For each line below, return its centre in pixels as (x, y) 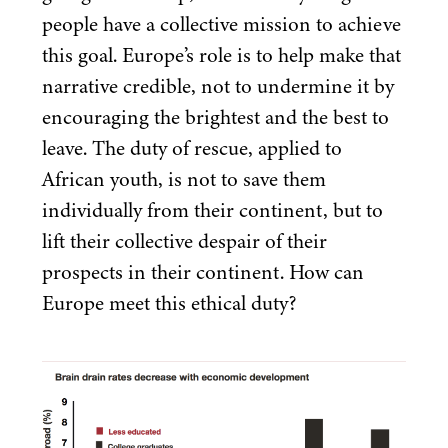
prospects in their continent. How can (203, 271)
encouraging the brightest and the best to (215, 116)
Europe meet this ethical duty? (169, 302)
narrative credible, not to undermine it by (218, 85)
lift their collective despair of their (184, 240)
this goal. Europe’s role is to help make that (221, 54)
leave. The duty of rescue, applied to (192, 147)
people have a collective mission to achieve (221, 23)
